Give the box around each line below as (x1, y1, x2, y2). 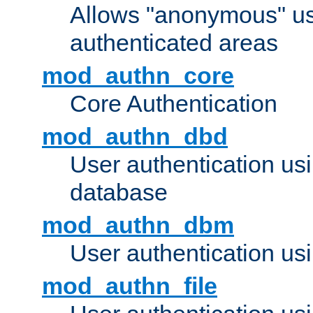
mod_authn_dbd (42, 123, 228, 150)
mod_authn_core (42, 62, 234, 89)
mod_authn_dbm (42, 212, 234, 239)
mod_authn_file (42, 272, 217, 300)
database (70, 179, 168, 206)
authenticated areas (70, 29, 278, 57)
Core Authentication (70, 90, 277, 117)
